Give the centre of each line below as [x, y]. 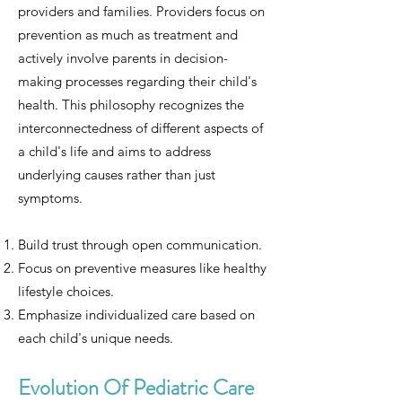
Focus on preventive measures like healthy [142, 268]
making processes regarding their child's [137, 81]
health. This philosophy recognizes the [131, 105]
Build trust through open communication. [140, 245]
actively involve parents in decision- [123, 58]
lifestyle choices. [66, 291]
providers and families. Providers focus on [141, 11]
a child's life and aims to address [114, 151]
